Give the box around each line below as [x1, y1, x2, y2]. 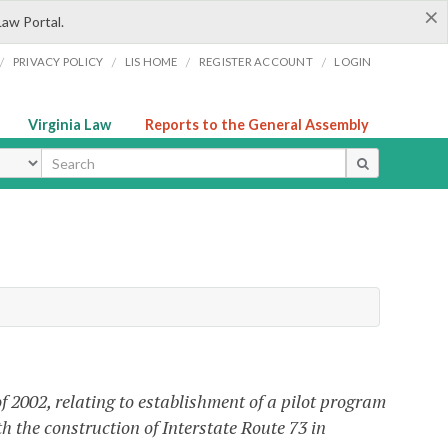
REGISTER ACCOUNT [198, 55, 313, 68]
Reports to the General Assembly [145, 116, 369, 133]
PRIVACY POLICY [12, 55, 104, 68]
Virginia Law [28, 116, 111, 133]
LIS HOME [124, 55, 178, 68]
